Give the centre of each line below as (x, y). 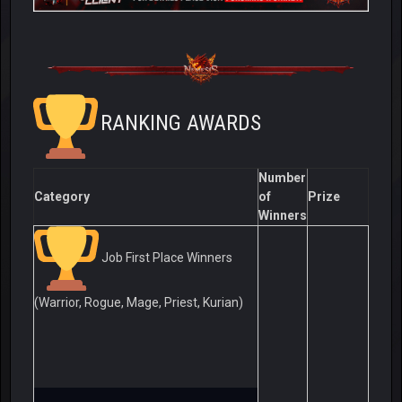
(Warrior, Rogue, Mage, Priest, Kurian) (139, 303)
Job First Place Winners (167, 257)
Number (282, 178)
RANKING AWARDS (181, 122)
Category (62, 197)
